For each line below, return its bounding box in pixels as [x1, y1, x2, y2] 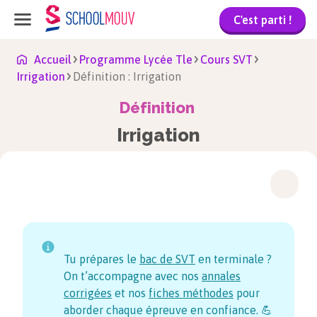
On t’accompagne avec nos [64, 270, 202, 282]
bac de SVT [139, 253, 195, 265]
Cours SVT [200, 53, 253, 66]
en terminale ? [195, 253, 272, 265]
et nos [115, 287, 149, 299]
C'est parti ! [234, 13, 292, 26]
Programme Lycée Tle [79, 53, 192, 66]
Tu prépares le [64, 253, 139, 265]
